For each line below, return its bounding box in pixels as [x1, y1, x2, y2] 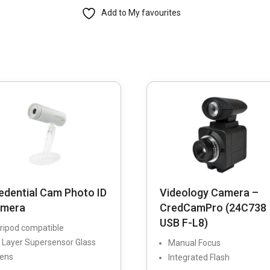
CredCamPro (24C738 [159, 201, 266, 215]
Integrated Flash [168, 253, 230, 263]
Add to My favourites [101, 7, 181, 17]
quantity [81, 109, 113, 119]
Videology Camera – [159, 186, 259, 199]
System [81, 92, 111, 102]
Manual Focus [168, 238, 221, 248]
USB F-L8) [159, 216, 208, 230]
